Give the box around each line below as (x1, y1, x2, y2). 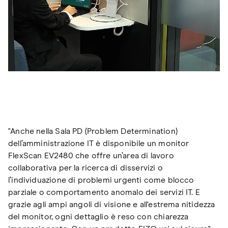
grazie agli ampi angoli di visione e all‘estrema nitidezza (8, 200, 215, 209)
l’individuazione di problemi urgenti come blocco (8, 176, 194, 184)
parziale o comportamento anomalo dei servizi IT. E (8, 188, 200, 196)
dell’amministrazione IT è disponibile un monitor (8, 139, 189, 148)
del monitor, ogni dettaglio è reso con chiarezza (8, 212, 189, 221)
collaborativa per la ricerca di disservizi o (8, 163, 163, 172)
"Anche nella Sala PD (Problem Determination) (8, 127, 178, 135)
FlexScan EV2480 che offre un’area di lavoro (8, 151, 174, 160)
